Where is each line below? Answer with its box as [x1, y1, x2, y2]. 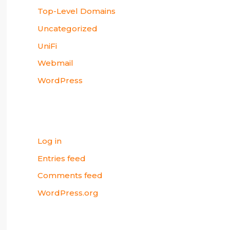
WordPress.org [37, 188, 99, 198]
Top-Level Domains [37, 6, 116, 16]
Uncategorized [37, 23, 98, 33]
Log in [37, 136, 62, 146]
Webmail [37, 58, 73, 68]
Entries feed [37, 153, 86, 163]
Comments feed [37, 170, 103, 181]
